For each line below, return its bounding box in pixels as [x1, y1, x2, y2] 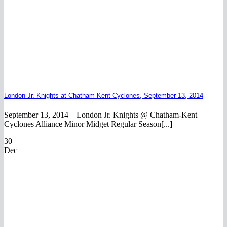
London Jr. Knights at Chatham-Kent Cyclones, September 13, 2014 [4, 91, 203, 99]
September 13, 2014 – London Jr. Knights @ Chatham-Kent [4, 110, 197, 119]
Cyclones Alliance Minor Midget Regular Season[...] [4, 119, 172, 128]
